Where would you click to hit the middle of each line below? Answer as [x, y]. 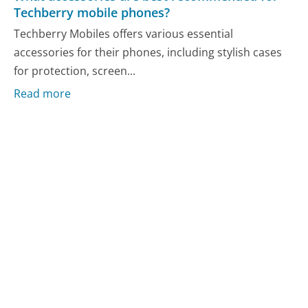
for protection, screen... [75, 71]
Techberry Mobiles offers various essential [124, 34]
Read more [43, 93]
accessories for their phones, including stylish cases [148, 53]
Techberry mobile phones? [92, 13]
